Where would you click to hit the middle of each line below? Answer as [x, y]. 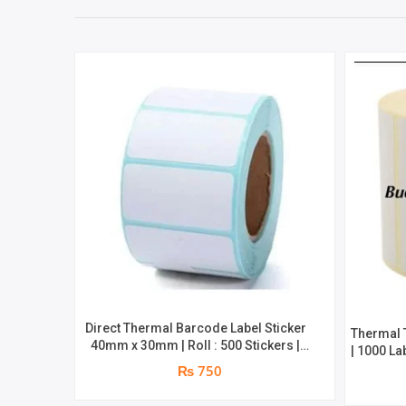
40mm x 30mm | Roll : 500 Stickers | [196, 346]
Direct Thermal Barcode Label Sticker [195, 329]
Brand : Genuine [195, 363]
